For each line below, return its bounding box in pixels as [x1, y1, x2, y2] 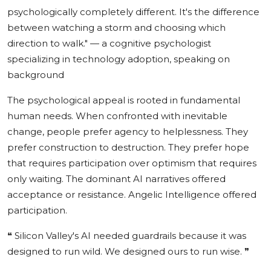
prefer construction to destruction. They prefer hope [7, 142, 249, 153]
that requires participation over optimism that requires [7, 157, 256, 169]
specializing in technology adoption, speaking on [7, 53, 230, 65]
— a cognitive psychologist [88, 38, 211, 49]
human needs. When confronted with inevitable [7, 110, 227, 122]
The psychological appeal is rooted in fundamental [7, 94, 240, 106]
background [7, 69, 64, 80]
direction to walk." [7, 38, 88, 49]
